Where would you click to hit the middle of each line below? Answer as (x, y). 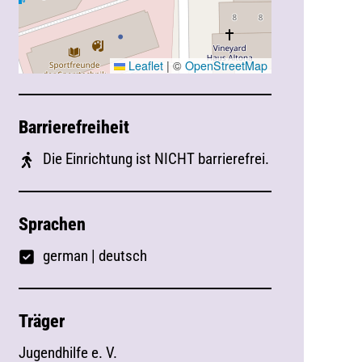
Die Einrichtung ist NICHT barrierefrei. (156, 159)
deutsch (122, 256)
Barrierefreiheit (74, 127)
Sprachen (52, 224)
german (67, 256)
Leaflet (145, 65)
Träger (41, 321)
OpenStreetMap (227, 65)
